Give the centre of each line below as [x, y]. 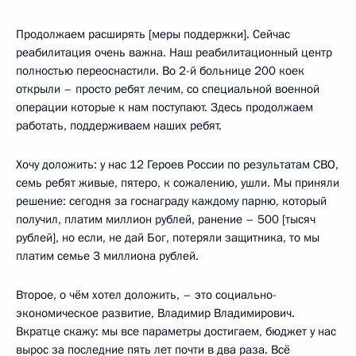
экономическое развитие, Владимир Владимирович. [155, 313]
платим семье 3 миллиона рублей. [107, 255]
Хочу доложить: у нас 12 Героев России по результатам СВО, [177, 164]
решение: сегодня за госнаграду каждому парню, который [171, 201]
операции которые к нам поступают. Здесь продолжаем [164, 107]
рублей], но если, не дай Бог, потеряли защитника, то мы [168, 237]
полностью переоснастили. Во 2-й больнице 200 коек [160, 70]
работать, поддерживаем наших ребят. [119, 125]
